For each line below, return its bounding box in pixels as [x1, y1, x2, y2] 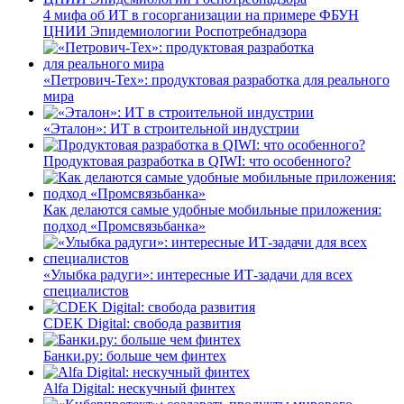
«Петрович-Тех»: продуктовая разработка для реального [43, 71, 390, 87]
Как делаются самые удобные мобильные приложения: [43, 201, 381, 217]
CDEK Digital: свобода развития [43, 315, 241, 331]
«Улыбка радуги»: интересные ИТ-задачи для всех [43, 266, 353, 282]
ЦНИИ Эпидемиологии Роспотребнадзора [43, 23, 307, 39]
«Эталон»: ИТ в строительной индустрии [43, 120, 299, 136]
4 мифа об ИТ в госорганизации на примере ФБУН [43, 6, 359, 23]
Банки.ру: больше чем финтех [43, 347, 226, 363]
